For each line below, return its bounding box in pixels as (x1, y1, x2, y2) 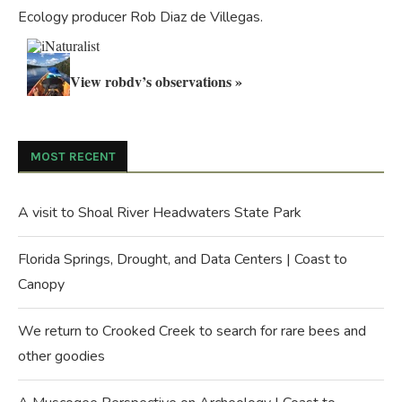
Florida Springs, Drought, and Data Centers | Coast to (18, 249, 347, 269)
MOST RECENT (31, 148, 116, 164)
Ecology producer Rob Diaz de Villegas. (18, 6, 263, 27)
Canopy (18, 274, 65, 294)
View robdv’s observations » (70, 70, 242, 92)
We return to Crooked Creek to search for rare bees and (18, 320, 366, 341)
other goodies (18, 345, 105, 366)
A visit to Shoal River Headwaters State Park (18, 202, 301, 223)
